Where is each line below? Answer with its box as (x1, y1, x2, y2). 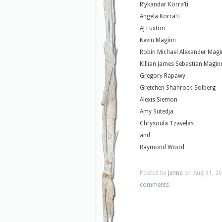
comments (140, 181, 169, 189)
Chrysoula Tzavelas (140, 120, 194, 127)
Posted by (140, 169, 168, 177)
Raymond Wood (140, 144, 184, 151)
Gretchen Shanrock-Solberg (140, 84, 216, 92)
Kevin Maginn (140, 37, 176, 44)
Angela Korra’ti (140, 13, 180, 20)
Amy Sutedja (140, 108, 173, 115)
